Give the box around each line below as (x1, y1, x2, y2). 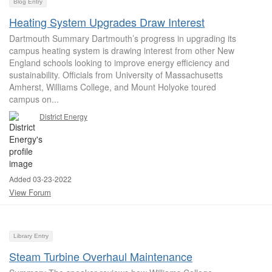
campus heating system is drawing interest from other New (9, 44, 234, 56)
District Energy (39, 111, 87, 121)
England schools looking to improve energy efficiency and (9, 56, 229, 69)
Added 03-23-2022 (9, 174, 72, 184)
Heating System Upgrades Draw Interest (9, 14, 205, 30)
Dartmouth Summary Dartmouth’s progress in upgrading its (9, 32, 236, 44)
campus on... (9, 93, 59, 105)
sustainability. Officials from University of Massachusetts (9, 69, 223, 81)
